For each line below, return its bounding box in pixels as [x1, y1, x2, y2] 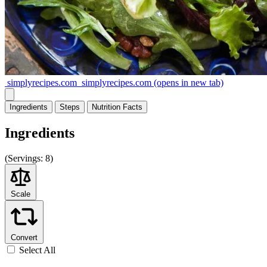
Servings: [8, 153, 43, 163]
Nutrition [92, 102, 120, 111]
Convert [11, 232, 38, 242]
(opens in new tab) [151, 77, 223, 88]
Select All [19, 244, 55, 255]
